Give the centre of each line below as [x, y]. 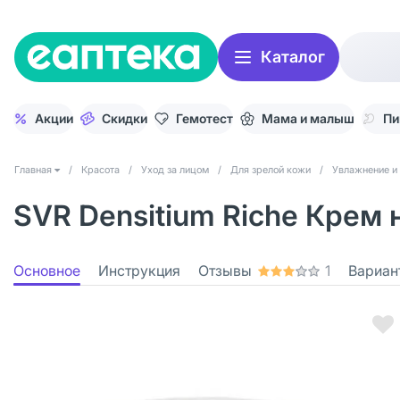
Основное [47, 271]
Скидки [125, 118]
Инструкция [139, 271]
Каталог [293, 57]
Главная [33, 170]
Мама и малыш [308, 118]
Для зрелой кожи [271, 170]
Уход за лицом [175, 170]
